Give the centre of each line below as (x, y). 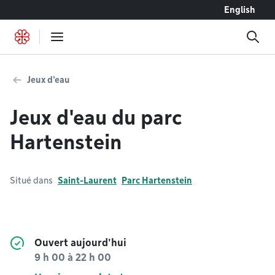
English (240, 10)
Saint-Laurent (87, 180)
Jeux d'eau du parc (96, 118)
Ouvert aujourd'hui (80, 243)
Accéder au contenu (50, 10)
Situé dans (31, 180)
